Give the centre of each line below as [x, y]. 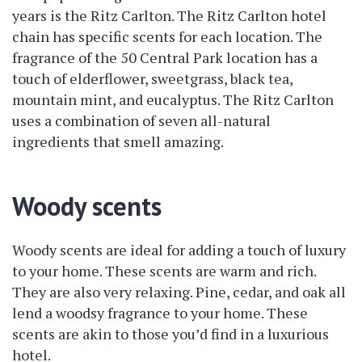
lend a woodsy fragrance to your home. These [160, 313]
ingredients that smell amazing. [118, 141]
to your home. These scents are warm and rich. [164, 271]
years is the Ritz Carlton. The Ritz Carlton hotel [169, 15]
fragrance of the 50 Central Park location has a [165, 57]
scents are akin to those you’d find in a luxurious [170, 334]
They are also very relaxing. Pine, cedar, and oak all [179, 292]
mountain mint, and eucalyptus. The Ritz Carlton [173, 99]
